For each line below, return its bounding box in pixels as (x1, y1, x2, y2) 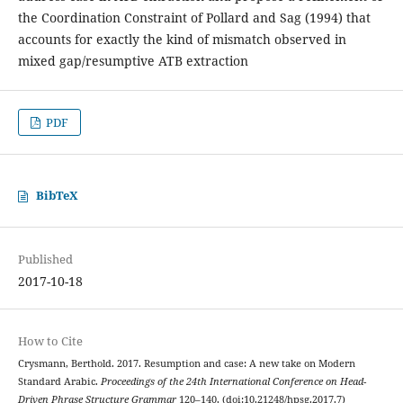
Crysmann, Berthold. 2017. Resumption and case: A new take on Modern (17, 357, 355, 371)
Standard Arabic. (17, 375, 101, 389)
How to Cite (17, 333, 83, 350)
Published (17, 251, 73, 268)
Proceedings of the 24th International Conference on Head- (100, 375, 366, 389)
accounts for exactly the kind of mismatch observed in (17, 31, 346, 49)
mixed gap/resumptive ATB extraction (17, 52, 248, 70)
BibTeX (35, 187, 78, 204)
